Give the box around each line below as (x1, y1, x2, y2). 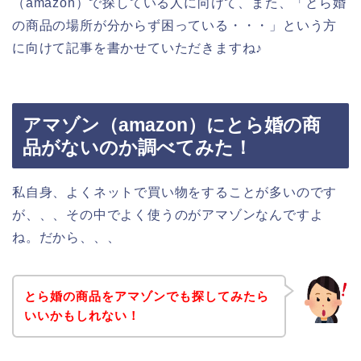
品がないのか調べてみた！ (23, 137, 252, 159)
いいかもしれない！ (23, 308, 140, 322)
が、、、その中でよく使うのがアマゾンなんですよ (12, 208, 324, 222)
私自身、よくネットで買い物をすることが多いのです (12, 185, 338, 200)
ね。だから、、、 (12, 230, 121, 245)
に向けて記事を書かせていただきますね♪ (12, 40, 263, 55)
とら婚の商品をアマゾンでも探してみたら (23, 288, 269, 303)
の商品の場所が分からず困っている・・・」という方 (12, 18, 338, 32)
